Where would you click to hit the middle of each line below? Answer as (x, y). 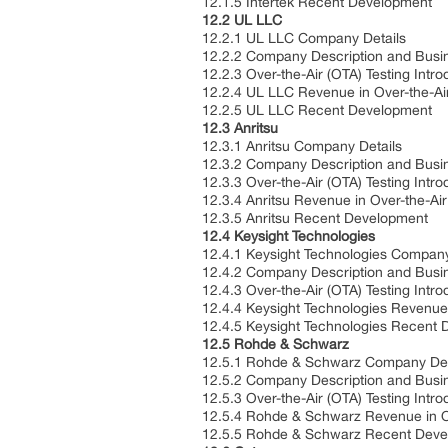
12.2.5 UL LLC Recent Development (319, 110)
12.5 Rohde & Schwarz (277, 344)
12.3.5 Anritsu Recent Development (317, 218)
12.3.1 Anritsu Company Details (304, 146)
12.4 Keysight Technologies (290, 236)
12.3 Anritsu (242, 128)
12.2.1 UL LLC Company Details (306, 38)
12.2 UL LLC (244, 20)
